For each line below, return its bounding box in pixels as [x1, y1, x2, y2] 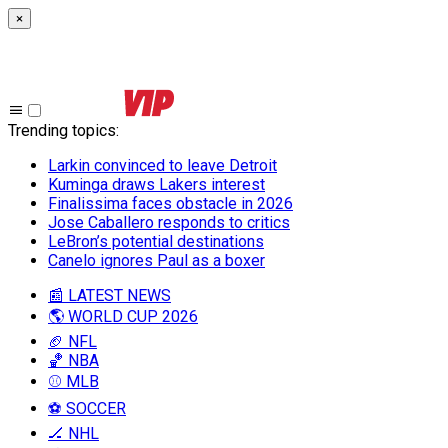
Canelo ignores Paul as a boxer [48, 251, 265, 270]
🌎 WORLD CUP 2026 [48, 307, 198, 326]
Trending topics [8, 121, 116, 140]
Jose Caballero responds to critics [48, 213, 290, 232]
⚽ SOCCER [48, 399, 126, 418]
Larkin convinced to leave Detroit [48, 156, 277, 175]
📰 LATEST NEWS [48, 286, 171, 305]
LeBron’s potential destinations [48, 232, 264, 251]
